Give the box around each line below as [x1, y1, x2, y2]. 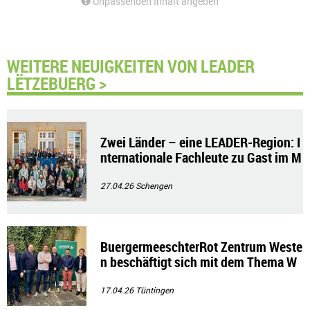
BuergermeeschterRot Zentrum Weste [100, 237, 302, 257]
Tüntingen [136, 284, 174, 296]
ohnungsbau [100, 268, 168, 287]
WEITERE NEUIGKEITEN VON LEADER [7, 54, 255, 78]
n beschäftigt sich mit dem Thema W [100, 253, 297, 272]
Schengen [136, 180, 172, 192]
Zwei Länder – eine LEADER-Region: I [100, 133, 300, 152]
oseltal [100, 163, 137, 183]
